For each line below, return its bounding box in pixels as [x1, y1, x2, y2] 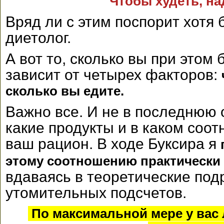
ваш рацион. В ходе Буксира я [5, 135, 220, 152]
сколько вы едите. [5, 83, 127, 98]
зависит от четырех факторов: [5, 66, 221, 83]
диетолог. [5, 29, 71, 46]
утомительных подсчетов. [5, 184, 186, 201]
